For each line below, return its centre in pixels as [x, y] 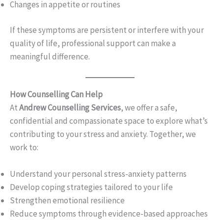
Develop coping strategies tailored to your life [91, 187]
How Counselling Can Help [56, 94]
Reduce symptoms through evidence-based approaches [109, 213]
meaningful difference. [50, 57]
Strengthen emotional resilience [67, 200]
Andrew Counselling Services [70, 107]
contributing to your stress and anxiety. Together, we [103, 134]
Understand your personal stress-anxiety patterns [98, 174]
